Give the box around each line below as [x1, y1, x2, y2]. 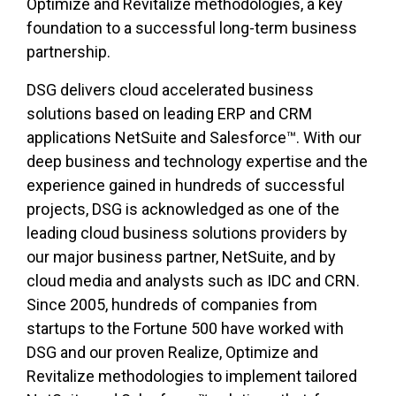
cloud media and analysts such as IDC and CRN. [27, 271, 360, 291]
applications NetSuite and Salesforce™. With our [27, 128, 362, 148]
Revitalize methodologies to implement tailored [27, 367, 357, 386]
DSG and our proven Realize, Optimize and [27, 343, 318, 362]
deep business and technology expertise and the [27, 152, 368, 171]
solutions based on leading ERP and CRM [27, 104, 312, 124]
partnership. [27, 42, 110, 62]
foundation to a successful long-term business [27, 19, 357, 38]
